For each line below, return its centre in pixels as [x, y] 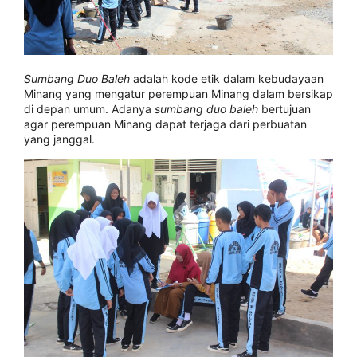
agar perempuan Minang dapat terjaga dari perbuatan [165, 124]
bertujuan [284, 108]
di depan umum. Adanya [89, 108]
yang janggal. [59, 139]
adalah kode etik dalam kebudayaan [227, 78]
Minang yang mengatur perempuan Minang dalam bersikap [178, 93]
